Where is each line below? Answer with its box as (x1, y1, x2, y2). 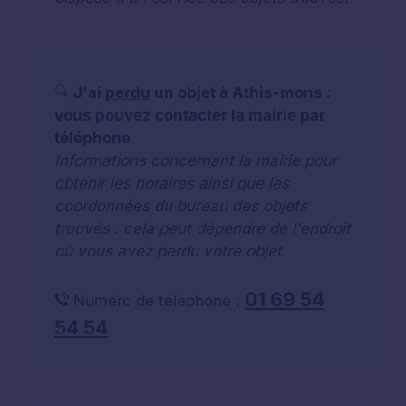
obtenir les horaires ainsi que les (54, 174, 289, 192)
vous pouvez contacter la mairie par (54, 106, 325, 124)
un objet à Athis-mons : (150, 83, 332, 101)
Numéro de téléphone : (69, 292, 245, 310)
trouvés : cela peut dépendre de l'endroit (54, 219, 351, 237)
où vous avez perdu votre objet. (54, 242, 286, 260)
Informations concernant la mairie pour (54, 151, 337, 169)
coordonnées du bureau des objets (54, 197, 307, 215)
